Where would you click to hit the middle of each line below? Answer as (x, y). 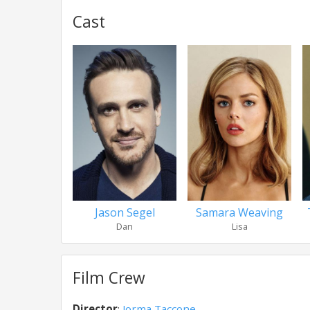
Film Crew (109, 278)
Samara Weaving (239, 212)
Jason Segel (125, 212)
